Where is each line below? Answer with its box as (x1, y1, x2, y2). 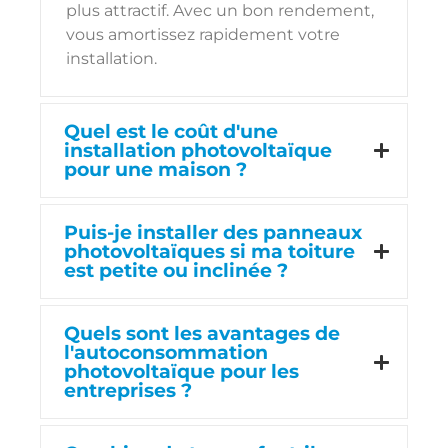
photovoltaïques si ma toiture (64, 240, 355, 263)
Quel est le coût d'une (64, 120, 278, 143)
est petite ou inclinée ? (64, 259, 288, 282)
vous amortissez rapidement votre (66, 25, 340, 44)
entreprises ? (64, 379, 192, 402)
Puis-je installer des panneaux (64, 221, 362, 244)
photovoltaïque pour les (64, 360, 299, 383)
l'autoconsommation (64, 341, 268, 364)
